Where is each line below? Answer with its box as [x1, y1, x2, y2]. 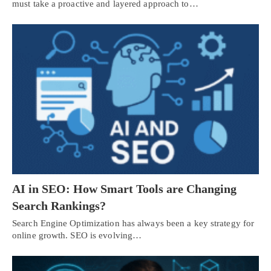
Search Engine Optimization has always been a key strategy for [12, 218, 255, 229]
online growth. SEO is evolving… [12, 230, 142, 241]
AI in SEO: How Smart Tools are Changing [12, 182, 237, 196]
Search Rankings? [12, 199, 106, 213]
